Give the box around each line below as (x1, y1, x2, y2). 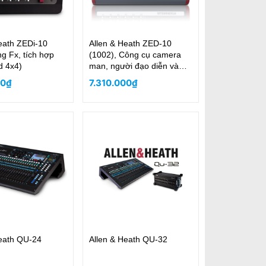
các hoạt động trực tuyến (88, 72, 183, 82)
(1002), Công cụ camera (88, 50, 181, 59)
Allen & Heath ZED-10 (88, 39, 172, 48)
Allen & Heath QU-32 (88, 235, 167, 244)
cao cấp (88, 84, 119, 93)
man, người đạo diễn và (88, 61, 179, 71)
